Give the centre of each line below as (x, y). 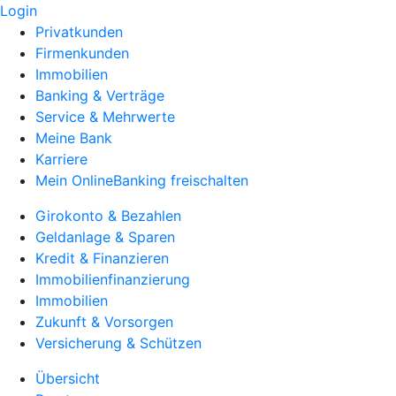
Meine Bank (74, 138)
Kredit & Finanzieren (102, 258)
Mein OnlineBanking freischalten (142, 180)
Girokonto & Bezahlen (108, 216)
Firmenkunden (82, 53)
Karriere (61, 159)
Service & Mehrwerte (105, 117)
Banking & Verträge (100, 95)
